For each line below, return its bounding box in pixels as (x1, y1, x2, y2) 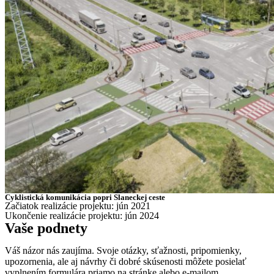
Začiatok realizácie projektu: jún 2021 (5, 201, 150, 212)
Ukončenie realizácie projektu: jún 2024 (5, 210, 159, 221)
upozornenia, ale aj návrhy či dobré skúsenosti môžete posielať (5, 256, 246, 267)
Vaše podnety (5, 220, 87, 237)
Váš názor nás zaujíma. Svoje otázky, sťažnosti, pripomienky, (5, 245, 242, 256)
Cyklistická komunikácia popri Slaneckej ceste (5, 193, 165, 202)
